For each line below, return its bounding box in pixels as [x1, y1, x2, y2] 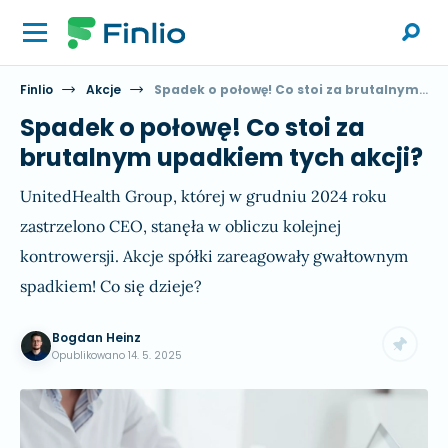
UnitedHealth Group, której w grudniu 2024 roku [20, 186, 387, 206]
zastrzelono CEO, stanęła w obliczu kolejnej [20, 216, 341, 236]
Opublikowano [52, 348, 128, 363]
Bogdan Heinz [52, 329, 141, 346]
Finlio [20, 81, 53, 98]
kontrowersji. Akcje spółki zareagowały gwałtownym [20, 246, 408, 266]
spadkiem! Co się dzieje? [20, 276, 202, 296]
